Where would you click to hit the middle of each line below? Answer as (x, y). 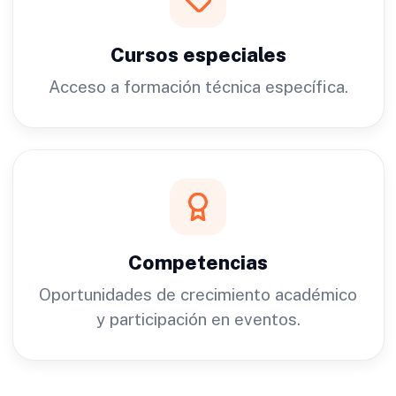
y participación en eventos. (198, 319)
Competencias (198, 262)
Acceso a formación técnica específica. (198, 86)
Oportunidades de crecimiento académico (198, 294)
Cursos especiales (198, 54)
